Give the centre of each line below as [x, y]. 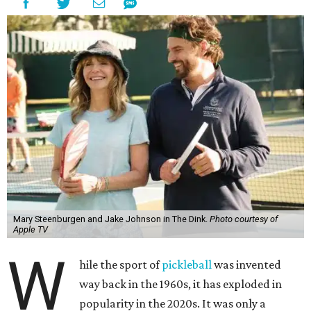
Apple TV [30, 230]
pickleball [187, 265]
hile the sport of [121, 265]
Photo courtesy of [243, 219]
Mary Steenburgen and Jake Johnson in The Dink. [111, 219]
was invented [247, 265]
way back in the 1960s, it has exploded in [181, 284]
